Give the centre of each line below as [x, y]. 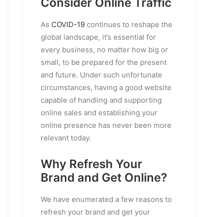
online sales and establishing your [99, 112]
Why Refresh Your [92, 164]
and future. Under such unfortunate [101, 75]
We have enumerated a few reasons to [106, 199]
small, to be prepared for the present [104, 62]
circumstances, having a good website [106, 87]
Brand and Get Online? [104, 177]
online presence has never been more [106, 125]
